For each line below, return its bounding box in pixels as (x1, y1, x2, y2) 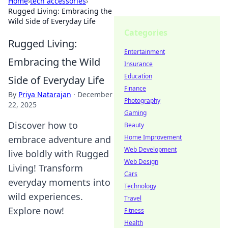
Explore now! (8, 205, 64, 217)
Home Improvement (124, 133, 182, 141)
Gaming (124, 108, 147, 117)
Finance (124, 84, 146, 93)
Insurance (124, 60, 153, 68)
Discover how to (8, 119, 78, 131)
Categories (124, 27, 167, 38)
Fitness (124, 206, 144, 215)
